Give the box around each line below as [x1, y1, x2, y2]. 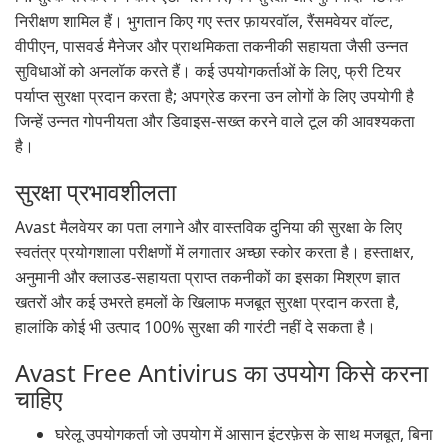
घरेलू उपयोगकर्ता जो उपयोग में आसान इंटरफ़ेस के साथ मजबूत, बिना [55, 423, 433, 445]
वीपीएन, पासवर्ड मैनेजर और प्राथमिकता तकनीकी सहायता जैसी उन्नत [15, 35, 408, 57]
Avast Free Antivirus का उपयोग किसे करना [15, 356, 428, 389]
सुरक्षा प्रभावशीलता [15, 175, 176, 208]
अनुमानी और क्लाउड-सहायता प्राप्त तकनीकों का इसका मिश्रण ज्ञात [15, 266, 400, 288]
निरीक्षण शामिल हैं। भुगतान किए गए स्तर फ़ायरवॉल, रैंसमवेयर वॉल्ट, [15, 10, 393, 32]
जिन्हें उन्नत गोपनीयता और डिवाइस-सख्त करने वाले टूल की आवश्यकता [15, 110, 415, 132]
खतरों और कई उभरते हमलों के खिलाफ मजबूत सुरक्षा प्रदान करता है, [15, 291, 399, 313]
